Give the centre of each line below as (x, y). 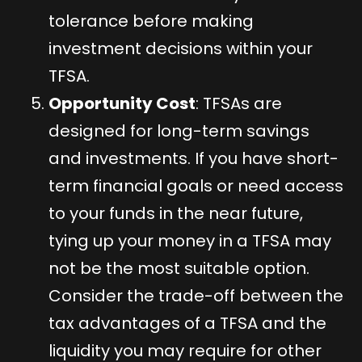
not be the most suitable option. (179, 268)
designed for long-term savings (179, 130)
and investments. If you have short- (194, 158)
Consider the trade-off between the (196, 295)
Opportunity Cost (122, 103)
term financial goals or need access (196, 185)
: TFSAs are (239, 103)
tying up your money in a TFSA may (190, 240)
